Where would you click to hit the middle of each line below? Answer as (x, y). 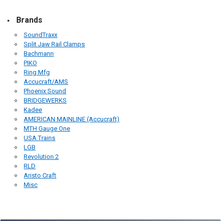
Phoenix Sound (45, 91)
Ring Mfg (37, 73)
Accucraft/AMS (46, 82)
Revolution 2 (41, 157)
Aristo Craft (40, 176)
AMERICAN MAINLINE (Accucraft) (72, 119)
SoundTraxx (41, 35)
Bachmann (39, 54)
